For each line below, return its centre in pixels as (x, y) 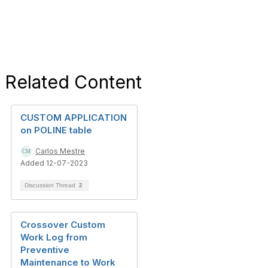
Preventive (45, 250)
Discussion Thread (51, 185)
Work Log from (54, 237)
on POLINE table (56, 130)
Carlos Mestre (60, 151)
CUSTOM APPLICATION (74, 118)
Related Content (73, 82)
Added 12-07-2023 (54, 163)
